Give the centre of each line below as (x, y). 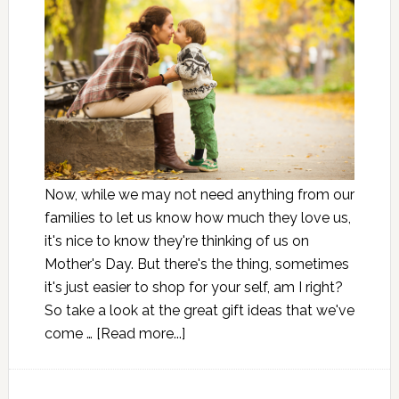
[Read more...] (140, 334)
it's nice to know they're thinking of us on (176, 241)
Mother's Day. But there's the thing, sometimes (196, 265)
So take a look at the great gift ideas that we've (199, 311)
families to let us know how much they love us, (197, 218)
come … (70, 334)
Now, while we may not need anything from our (199, 195)
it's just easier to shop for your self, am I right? (193, 288)
